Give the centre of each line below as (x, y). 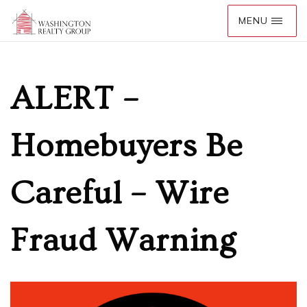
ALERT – (75, 99)
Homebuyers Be (126, 147)
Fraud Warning (123, 241)
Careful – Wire (120, 194)
